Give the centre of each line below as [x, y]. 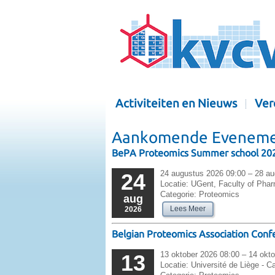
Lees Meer [188, 209]
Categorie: [178, 195]
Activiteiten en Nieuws [176, 103]
